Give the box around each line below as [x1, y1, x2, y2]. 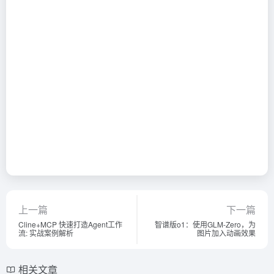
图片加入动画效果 [197, 227, 256, 238]
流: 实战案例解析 [18, 227, 73, 238]
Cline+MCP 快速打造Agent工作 [18, 218, 122, 229]
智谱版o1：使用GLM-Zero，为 [155, 218, 256, 229]
